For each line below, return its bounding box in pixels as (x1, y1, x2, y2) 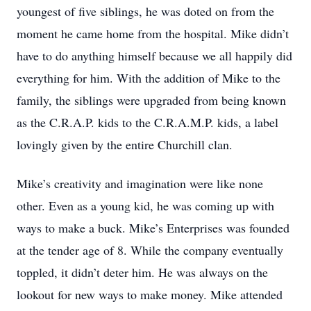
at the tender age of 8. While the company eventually (17, 242, 283, 258)
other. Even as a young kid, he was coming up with (17, 197, 274, 214)
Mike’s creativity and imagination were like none (17, 175, 263, 192)
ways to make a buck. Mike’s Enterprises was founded (17, 219, 289, 236)
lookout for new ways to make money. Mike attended (17, 286, 283, 303)
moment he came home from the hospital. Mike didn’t (17, 25, 289, 42)
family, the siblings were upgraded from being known (17, 92, 286, 108)
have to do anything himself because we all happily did (17, 47, 292, 64)
